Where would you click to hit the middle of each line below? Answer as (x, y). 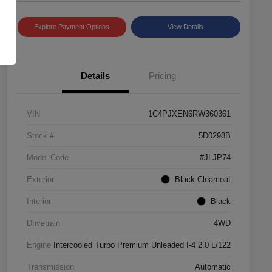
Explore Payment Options (72, 26)
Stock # (40, 135)
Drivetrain (43, 223)
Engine (39, 245)
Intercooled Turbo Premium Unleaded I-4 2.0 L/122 (142, 245)
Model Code (48, 157)
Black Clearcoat (203, 179)
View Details (186, 26)
